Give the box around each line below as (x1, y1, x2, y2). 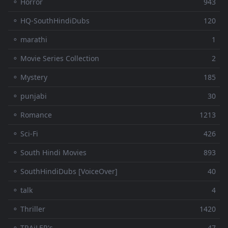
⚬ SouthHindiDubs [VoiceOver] (12, 166, 118, 177)
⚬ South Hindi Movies (12, 148, 87, 158)
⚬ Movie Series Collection (12, 53, 99, 64)
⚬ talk (12, 185, 33, 195)
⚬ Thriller (12, 204, 45, 214)
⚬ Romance (12, 110, 52, 120)
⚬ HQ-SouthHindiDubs (12, 16, 90, 26)
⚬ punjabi (12, 91, 47, 101)
